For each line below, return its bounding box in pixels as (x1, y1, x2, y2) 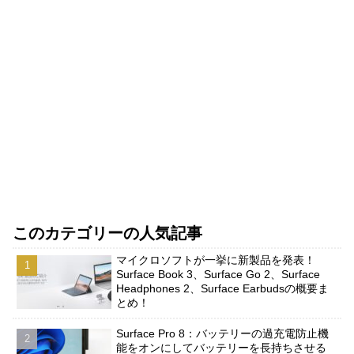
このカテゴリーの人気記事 (13, 224, 202, 243)
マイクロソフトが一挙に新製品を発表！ (116, 254, 316, 267)
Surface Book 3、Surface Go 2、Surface (116, 268, 321, 281)
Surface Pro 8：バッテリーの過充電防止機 (116, 326, 330, 340)
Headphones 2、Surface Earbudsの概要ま (116, 282, 330, 296)
